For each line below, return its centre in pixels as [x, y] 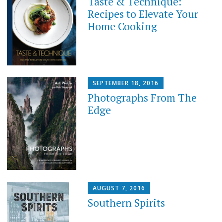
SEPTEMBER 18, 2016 [126, 83]
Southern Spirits [127, 202]
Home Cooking [123, 26]
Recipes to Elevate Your [143, 14]
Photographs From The [142, 98]
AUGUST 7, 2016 [119, 188]
